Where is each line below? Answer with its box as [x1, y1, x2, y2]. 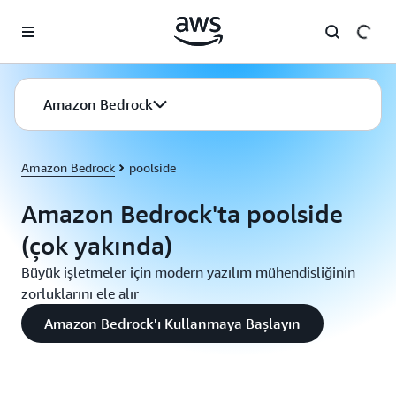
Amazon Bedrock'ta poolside [21, 199, 343, 228]
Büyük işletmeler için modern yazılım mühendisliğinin [21, 263, 355, 281]
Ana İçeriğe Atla [8, 11, 95, 25]
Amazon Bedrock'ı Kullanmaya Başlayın [44, 315, 301, 332]
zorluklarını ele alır [21, 285, 139, 302]
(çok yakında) [21, 231, 172, 260]
